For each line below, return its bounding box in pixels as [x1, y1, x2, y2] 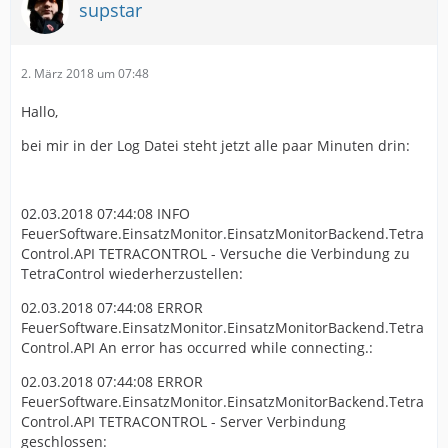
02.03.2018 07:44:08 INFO [21, 204, 190, 224]
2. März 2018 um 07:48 [21, 65, 149, 83]
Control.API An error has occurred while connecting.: [21, 338, 373, 358]
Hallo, [21, 102, 58, 122]
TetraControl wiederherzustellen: [21, 264, 243, 284]
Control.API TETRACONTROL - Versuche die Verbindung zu [21, 244, 410, 264]
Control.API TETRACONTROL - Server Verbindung [21, 412, 346, 432]
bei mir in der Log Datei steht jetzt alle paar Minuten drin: [21, 136, 410, 156]
